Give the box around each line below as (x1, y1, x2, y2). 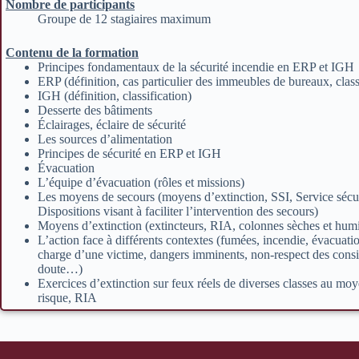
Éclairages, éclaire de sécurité (38, 118, 186, 131)
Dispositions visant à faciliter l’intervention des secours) (38, 204, 318, 218)
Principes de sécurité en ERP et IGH (38, 147, 221, 160)
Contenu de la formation (6, 46, 139, 59)
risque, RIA (38, 291, 97, 305)
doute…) (38, 262, 83, 276)
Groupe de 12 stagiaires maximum (38, 12, 211, 26)
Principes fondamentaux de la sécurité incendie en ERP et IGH (38, 60, 354, 74)
